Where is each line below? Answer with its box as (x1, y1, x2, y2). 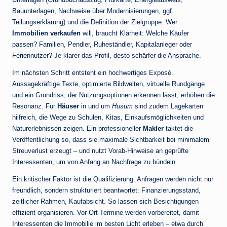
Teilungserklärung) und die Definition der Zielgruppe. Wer (12, 18, 177, 26)
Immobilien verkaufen (12, 29, 81, 37)
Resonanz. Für (12, 102, 57, 110)
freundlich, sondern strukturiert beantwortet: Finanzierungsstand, (12, 186, 201, 195)
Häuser (57, 102, 79, 110)
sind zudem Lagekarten (133, 102, 203, 110)
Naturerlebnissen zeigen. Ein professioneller (12, 125, 143, 133)
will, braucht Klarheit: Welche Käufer (81, 29, 189, 37)
